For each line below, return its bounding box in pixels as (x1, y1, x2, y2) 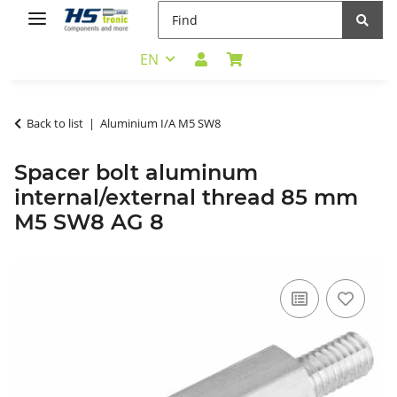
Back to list (27, 114, 83, 131)
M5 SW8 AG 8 (14, 208, 164, 235)
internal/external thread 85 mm (14, 183, 358, 210)
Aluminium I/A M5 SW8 (100, 114, 221, 131)
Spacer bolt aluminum (14, 159, 258, 185)
